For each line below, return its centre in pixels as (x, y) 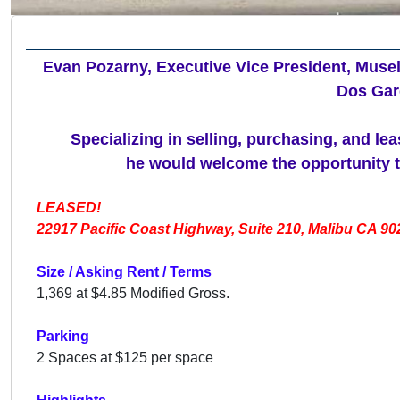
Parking (63, 336)
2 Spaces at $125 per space (125, 357)
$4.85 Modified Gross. (160, 293)
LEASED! (69, 207)
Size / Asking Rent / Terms (124, 271)
